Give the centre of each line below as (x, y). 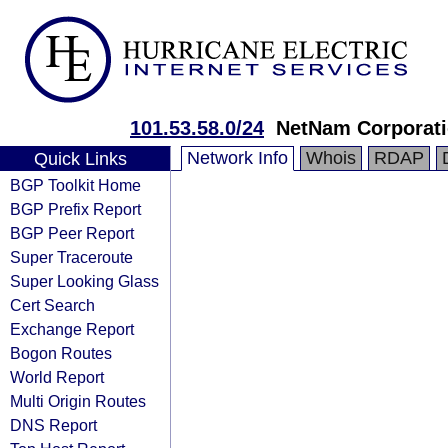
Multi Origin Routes (78, 401)
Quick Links (80, 159)
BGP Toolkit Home (75, 185)
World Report (57, 377)
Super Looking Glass (84, 281)
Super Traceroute (71, 257)
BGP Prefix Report (75, 209)
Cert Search (52, 305)
